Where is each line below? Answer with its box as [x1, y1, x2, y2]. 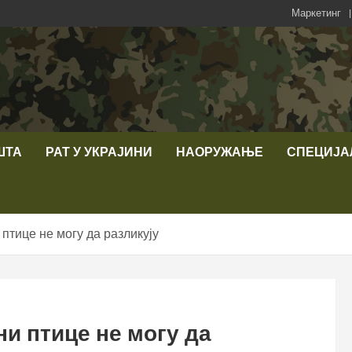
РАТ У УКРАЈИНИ [46, 144, 152, 159]
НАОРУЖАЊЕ [176, 144, 263, 159]
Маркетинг [291, 7, 341, 19]
